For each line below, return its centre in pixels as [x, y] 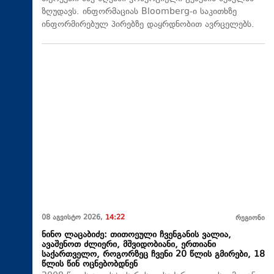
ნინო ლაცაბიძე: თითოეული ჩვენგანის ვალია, [136, 235]
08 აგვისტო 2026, [73, 218]
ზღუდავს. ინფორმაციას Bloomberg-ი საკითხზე [139, 12]
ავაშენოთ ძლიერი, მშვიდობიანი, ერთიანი [129, 245]
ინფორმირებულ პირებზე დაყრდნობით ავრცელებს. [148, 24]
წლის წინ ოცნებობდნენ [90, 265]
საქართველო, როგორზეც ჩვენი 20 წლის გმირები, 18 [153, 255]
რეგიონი [250, 219]
